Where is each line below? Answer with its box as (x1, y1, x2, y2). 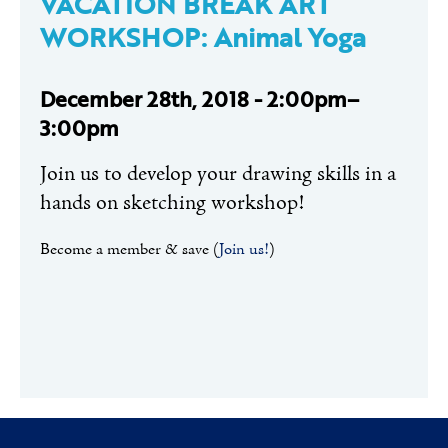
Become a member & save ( (40, 239, 219, 262)
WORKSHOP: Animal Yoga (40, 18, 366, 57)
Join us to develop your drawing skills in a (40, 161, 396, 190)
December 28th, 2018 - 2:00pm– (40, 83, 359, 115)
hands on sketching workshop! (40, 190, 304, 219)
